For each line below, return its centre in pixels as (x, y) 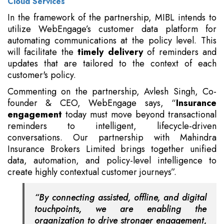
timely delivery (110, 52)
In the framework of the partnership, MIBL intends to (112, 18)
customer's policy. (42, 75)
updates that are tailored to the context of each (112, 64)
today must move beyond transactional (139, 115)
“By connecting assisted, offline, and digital (120, 198)
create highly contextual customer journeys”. (92, 172)
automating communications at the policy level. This (112, 41)
